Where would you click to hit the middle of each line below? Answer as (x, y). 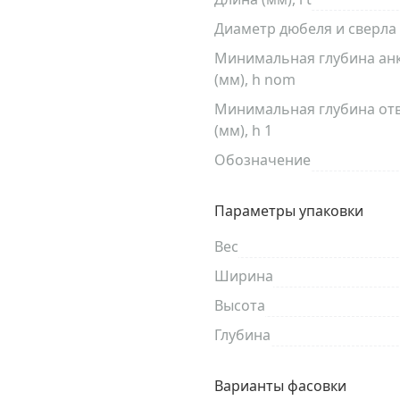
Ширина (244, 276)
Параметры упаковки (289, 211)
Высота (240, 305)
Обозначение (262, 160)
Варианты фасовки (280, 386)
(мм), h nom (255, 79)
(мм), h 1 (243, 130)
